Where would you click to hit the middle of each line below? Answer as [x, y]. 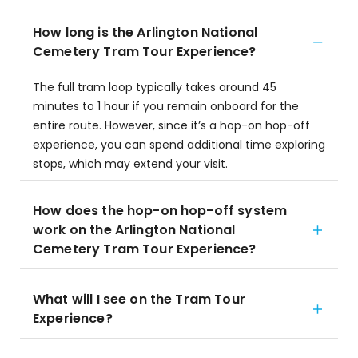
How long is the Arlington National [145, 32]
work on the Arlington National [134, 230]
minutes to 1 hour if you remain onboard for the [166, 106]
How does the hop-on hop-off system [160, 211]
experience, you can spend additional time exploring [179, 145]
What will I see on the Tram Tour [139, 299]
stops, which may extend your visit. [130, 164]
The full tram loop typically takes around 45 [155, 87]
